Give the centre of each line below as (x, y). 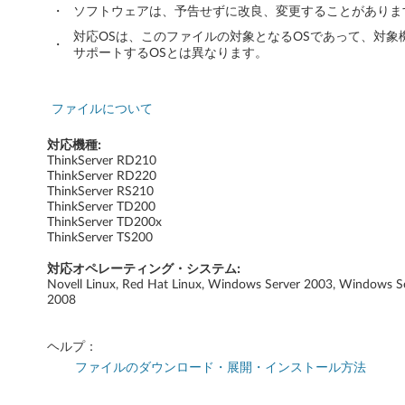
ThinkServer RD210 (102, 160)
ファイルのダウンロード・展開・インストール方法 (221, 367)
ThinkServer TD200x (104, 222)
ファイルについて (102, 109)
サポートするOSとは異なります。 (170, 53)
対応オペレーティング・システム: (144, 269)
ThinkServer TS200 (100, 237)
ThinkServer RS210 (100, 191)
